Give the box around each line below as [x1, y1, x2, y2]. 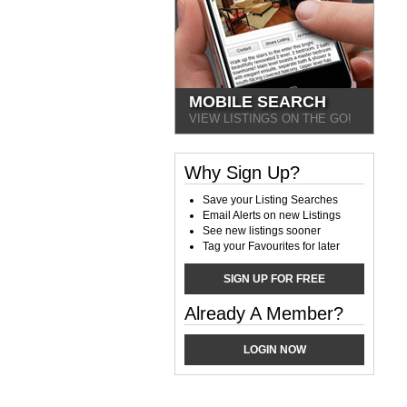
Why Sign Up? [184, 163, 300, 183]
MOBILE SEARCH [189, 93, 326, 111]
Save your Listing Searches [203, 194, 338, 206]
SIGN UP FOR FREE [223, 273, 325, 285]
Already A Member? [184, 303, 343, 323]
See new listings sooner [203, 224, 321, 237]
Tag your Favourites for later [203, 240, 340, 253]
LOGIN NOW [243, 343, 306, 356]
